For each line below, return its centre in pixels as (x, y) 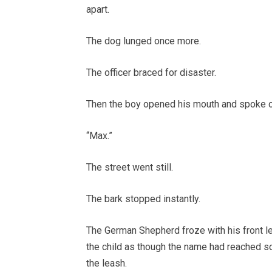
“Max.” (99, 135)
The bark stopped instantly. (143, 199)
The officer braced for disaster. (151, 72)
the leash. (107, 263)
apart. (98, 9)
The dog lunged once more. (144, 41)
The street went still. (130, 167)
